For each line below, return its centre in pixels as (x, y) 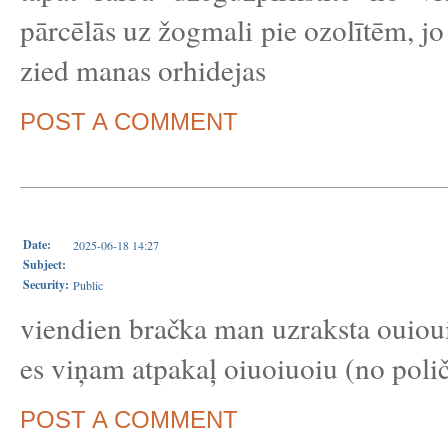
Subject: (44, 264)
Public (88, 285)
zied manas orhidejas (143, 69)
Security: (46, 284)
